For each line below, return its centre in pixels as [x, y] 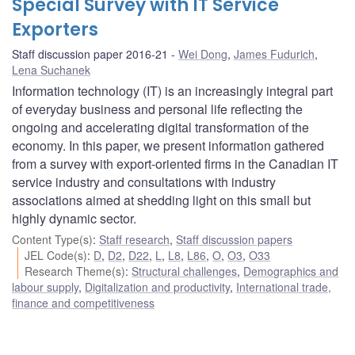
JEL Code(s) [56, 255]
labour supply [45, 286]
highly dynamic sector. [74, 218]
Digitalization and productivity [157, 286]
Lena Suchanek [51, 69]
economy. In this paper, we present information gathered [168, 145]
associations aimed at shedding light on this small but [161, 200]
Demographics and [291, 271]
